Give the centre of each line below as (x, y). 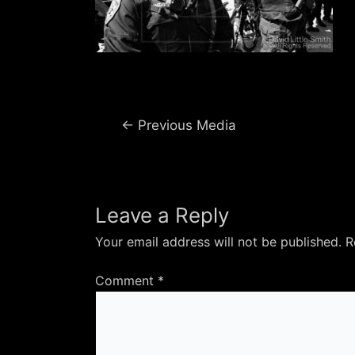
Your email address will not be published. (218, 242)
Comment (126, 281)
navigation (130, 144)
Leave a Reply (162, 215)
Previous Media (185, 125)
